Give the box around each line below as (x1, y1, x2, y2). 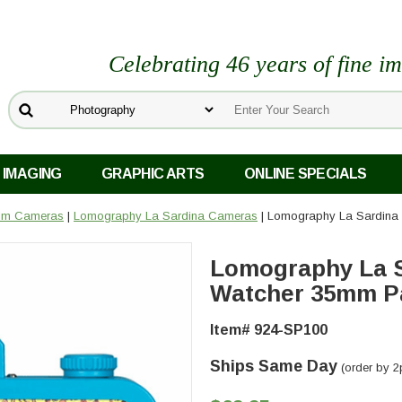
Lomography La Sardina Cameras (74, 209, 258, 223)
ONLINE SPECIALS (243, 166, 367, 182)
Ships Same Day (210, 357, 337, 376)
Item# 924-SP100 (210, 322, 328, 338)
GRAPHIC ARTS (100, 166, 205, 182)
